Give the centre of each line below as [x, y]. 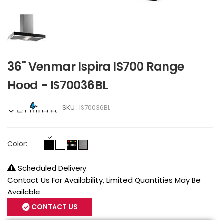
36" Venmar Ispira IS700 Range [96, 66]
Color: [17, 144]
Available [24, 192]
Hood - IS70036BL [58, 85]
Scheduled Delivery [51, 168]
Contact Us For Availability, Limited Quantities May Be [104, 180]
